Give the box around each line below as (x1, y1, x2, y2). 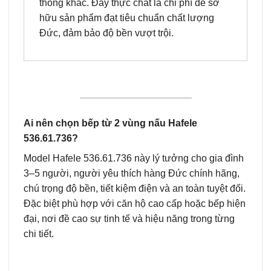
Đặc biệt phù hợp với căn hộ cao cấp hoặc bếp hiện (24, 198, 246, 209)
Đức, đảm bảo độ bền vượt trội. (39, 28, 174, 39)
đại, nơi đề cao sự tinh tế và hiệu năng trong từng (24, 214, 235, 224)
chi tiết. (24, 229, 56, 240)
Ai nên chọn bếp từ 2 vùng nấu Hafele (24, 118, 197, 129)
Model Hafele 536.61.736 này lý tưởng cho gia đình (24, 153, 244, 164)
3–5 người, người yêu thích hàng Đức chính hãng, (24, 168, 240, 179)
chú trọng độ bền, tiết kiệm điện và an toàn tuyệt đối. (24, 183, 246, 194)
